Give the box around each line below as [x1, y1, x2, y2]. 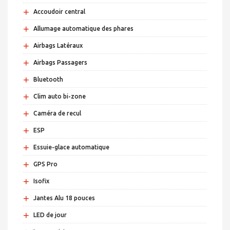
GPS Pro [33, 161, 57, 168]
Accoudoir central [33, 8, 85, 15]
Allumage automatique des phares [33, 25, 133, 32]
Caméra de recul [33, 110, 81, 117]
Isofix [33, 178, 49, 185]
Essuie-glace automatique [33, 144, 109, 151]
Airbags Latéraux [33, 42, 83, 49]
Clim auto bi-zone [33, 93, 86, 100]
